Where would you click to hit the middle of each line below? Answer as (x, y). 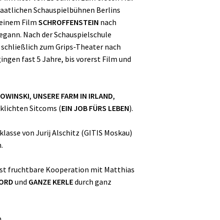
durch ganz (92, 181)
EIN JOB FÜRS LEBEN (95, 108)
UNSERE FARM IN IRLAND (73, 96)
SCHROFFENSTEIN (69, 22)
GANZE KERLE (51, 181)
